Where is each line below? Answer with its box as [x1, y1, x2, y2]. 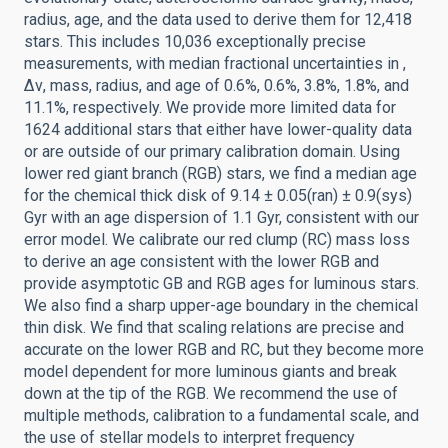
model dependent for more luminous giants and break [24, 362, 397, 381]
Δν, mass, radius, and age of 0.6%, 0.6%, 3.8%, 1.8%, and [24, 76, 409, 95]
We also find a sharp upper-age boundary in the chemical [24, 296, 418, 315]
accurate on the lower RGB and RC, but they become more [24, 340, 424, 359]
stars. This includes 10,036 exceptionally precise [24, 32, 366, 51]
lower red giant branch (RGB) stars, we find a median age [24, 164, 417, 183]
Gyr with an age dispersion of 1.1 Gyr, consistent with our [24, 208, 419, 227]
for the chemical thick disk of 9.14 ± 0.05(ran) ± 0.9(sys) [24, 186, 412, 205]
